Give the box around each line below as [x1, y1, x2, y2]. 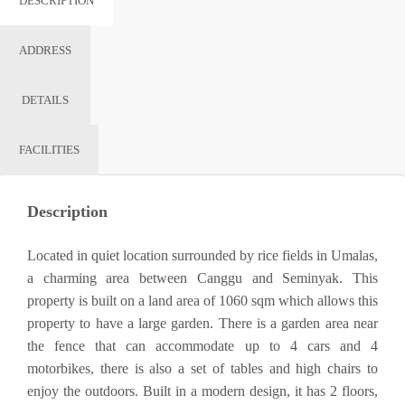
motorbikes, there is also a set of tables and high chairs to [27, 360, 378, 376]
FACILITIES [19, 142, 80, 156]
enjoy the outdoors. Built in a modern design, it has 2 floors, [27, 382, 378, 399]
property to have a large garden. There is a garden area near [27, 315, 378, 331]
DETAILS [22, 92, 69, 107]
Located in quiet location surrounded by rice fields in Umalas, [27, 247, 378, 263]
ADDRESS [19, 42, 71, 57]
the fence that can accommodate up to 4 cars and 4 [27, 337, 378, 353]
